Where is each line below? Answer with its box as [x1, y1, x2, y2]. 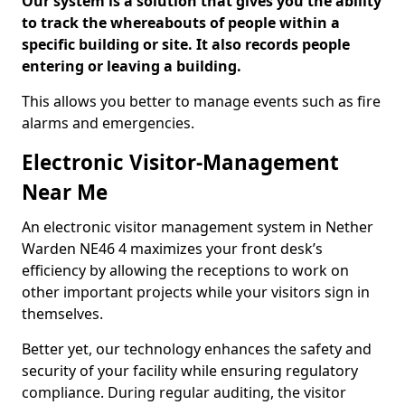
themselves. [22, 304, 103, 324]
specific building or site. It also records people [22, 34, 350, 54]
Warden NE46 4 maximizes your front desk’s [22, 239, 323, 259]
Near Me [22, 178, 108, 206]
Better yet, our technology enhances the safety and [22, 339, 372, 359]
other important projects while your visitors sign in [22, 282, 370, 302]
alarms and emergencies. [22, 113, 194, 133]
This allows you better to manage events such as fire [22, 91, 381, 111]
